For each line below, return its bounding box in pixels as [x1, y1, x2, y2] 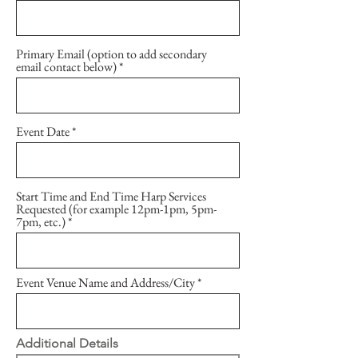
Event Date [16, 123, 70, 140]
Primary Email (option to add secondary [16, 46, 207, 62]
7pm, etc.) [16, 213, 66, 230]
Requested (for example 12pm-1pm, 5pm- [16, 201, 217, 217]
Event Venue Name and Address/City [16, 274, 195, 291]
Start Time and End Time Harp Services [16, 188, 206, 205]
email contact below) [16, 58, 117, 75]
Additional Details [16, 336, 118, 351]
